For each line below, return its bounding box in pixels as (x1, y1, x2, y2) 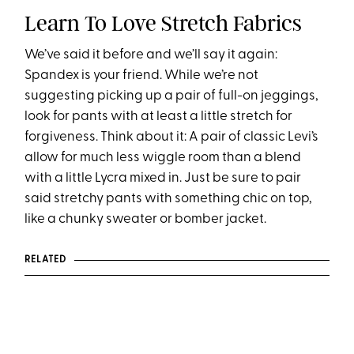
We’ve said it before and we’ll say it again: (24, 47, 278, 62)
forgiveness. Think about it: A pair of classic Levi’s (24, 130, 319, 144)
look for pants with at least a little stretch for (24, 109, 293, 123)
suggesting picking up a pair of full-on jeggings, (24, 88, 319, 103)
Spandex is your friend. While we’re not (24, 68, 259, 82)
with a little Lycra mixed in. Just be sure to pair (24, 171, 302, 185)
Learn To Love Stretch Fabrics (24, 9, 303, 36)
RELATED (24, 254, 66, 265)
